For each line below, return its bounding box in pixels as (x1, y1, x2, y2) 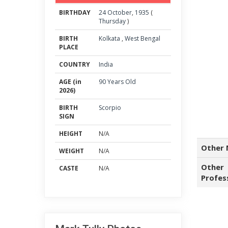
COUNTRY (59, 60, 90, 69)
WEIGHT (59, 147, 84, 155)
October (107, 8, 132, 17)
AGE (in (59, 77, 81, 86)
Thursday (99, 17, 126, 25)
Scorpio (99, 103, 121, 112)
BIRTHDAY (59, 8, 91, 17)
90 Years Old (99, 77, 136, 86)
